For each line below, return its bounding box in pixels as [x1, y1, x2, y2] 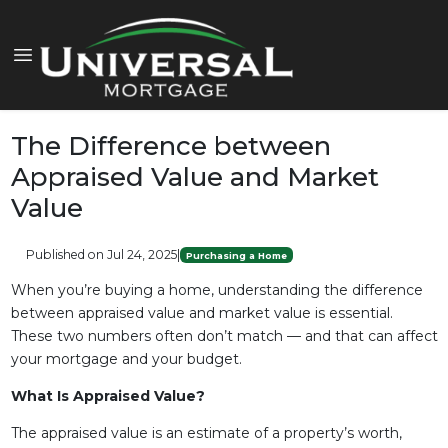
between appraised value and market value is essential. [10, 304, 393, 322]
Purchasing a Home [185, 249, 287, 261]
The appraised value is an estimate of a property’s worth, [10, 424, 402, 442]
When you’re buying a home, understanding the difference [10, 281, 423, 299]
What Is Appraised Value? [10, 387, 205, 405]
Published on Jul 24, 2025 [25, 247, 177, 262]
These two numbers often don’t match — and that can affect [10, 327, 438, 345]
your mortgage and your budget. [10, 350, 242, 368]
